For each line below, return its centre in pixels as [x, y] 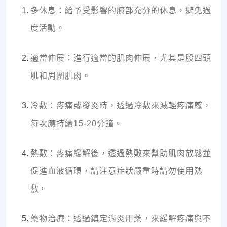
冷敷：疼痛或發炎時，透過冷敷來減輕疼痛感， [121, 106]
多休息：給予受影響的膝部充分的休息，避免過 [121, 11]
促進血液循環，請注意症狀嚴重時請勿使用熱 [117, 171]
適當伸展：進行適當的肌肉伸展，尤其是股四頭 [121, 58]
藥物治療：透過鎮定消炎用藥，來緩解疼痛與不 [121, 219]
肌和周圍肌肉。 [61, 76]
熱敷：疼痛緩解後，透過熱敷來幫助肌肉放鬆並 [121, 154]
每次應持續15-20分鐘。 [77, 124]
